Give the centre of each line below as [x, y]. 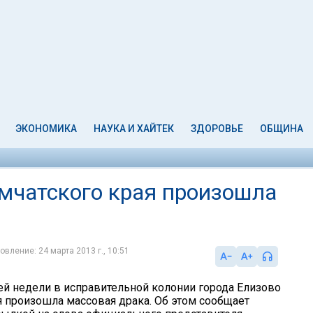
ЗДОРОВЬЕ [217, 129]
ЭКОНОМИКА [46, 129]
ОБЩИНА [281, 129]
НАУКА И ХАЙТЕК [134, 129]
